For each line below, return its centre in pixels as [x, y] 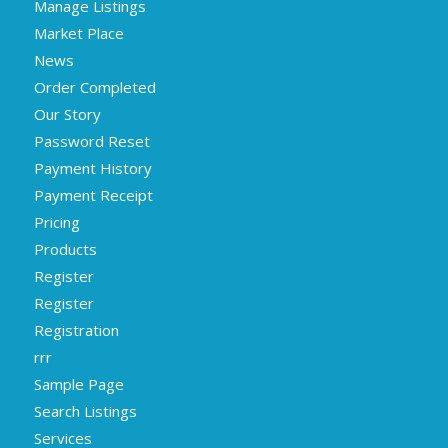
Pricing [56, 222]
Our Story [67, 114]
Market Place [78, 33]
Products [65, 249]
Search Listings [85, 411]
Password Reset [91, 141]
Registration [76, 330]
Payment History [92, 168]
